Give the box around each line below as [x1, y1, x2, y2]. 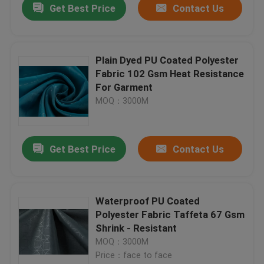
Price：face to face [95, 250, 173, 260]
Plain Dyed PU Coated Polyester [95, 54, 239, 67]
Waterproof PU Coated [95, 195, 200, 207]
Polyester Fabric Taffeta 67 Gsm [95, 209, 245, 221]
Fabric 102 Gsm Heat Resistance [95, 68, 245, 80]
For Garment [95, 81, 153, 94]
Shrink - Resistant [95, 222, 177, 235]
